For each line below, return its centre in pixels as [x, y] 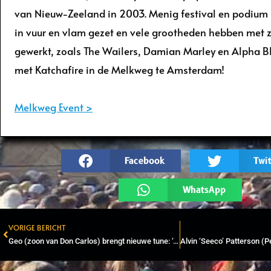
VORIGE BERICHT [37, 227]
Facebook [144, 161]
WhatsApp [204, 190]
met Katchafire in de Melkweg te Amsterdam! [119, 69]
